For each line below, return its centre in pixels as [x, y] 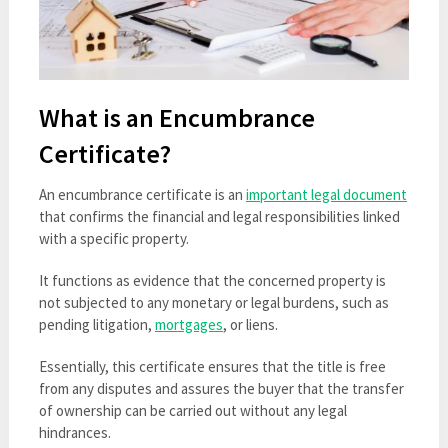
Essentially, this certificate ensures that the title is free [212, 366]
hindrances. [74, 432]
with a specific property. [113, 238]
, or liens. [250, 324]
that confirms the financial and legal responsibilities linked [219, 216]
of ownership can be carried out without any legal [192, 410]
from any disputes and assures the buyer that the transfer [221, 388]
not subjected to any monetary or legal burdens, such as [213, 302]
